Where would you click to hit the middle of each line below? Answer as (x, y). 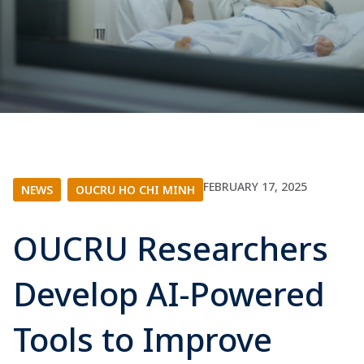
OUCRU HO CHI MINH (135, 190)
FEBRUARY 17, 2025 (255, 186)
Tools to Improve (143, 339)
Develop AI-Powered (169, 294)
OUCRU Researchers (171, 248)
